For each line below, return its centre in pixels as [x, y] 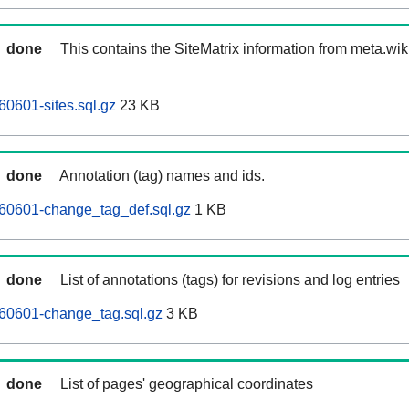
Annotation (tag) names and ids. [162, 176]
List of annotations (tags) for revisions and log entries [230, 280]
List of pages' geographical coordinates [187, 384]
